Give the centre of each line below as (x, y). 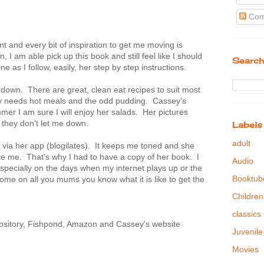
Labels (247, 125)
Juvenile (247, 232)
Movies (245, 250)
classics (247, 214)
